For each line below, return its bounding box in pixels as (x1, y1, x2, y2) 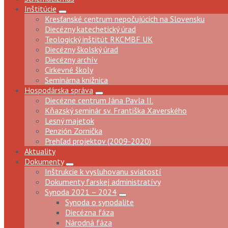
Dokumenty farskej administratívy (45, 177, 161, 187)
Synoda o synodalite (65, 197, 134, 207)
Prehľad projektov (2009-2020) (45, 136, 151, 146)
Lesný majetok (45, 116, 94, 126)
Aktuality (24, 146, 55, 156)
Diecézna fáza (65, 207, 114, 217)
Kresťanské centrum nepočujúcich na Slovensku (45, 14, 205, 24)
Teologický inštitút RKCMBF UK (45, 34, 153, 44)
